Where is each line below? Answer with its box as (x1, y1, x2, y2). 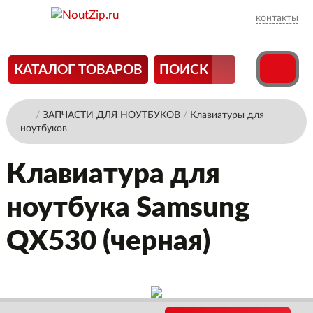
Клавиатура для (6, 161, 220, 189)
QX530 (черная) (6, 228, 210, 256)
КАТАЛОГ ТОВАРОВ (13, 64, 143, 77)
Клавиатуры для (189, 110, 264, 120)
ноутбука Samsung (6, 194, 249, 222)
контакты (256, 13, 299, 23)
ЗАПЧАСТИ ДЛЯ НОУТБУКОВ (42, 110, 180, 120)
